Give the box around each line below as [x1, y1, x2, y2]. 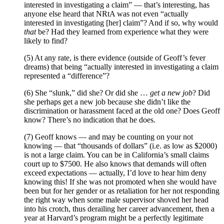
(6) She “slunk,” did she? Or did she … [24, 88, 150, 97]
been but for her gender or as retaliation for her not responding [24, 186, 219, 195]
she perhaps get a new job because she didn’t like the [24, 97, 190, 106]
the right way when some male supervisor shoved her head [24, 195, 208, 204]
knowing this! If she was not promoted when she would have [24, 177, 216, 186]
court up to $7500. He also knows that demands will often [24, 159, 206, 168]
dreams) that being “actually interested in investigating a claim [24, 62, 218, 71]
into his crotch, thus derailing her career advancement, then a [24, 204, 214, 213]
